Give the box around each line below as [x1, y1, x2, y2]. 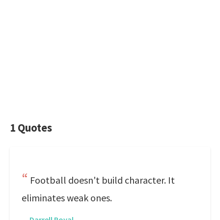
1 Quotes [10, 121, 52, 135]
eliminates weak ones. [22, 192, 112, 204]
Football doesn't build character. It [30, 174, 175, 186]
